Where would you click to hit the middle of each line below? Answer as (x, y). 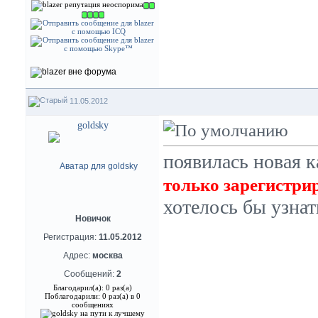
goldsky (93, 125)
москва (107, 256)
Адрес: (77, 256)
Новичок (93, 219)
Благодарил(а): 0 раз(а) (93, 287)
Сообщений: (90, 274)
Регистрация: (71, 237)
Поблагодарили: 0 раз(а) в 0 (93, 296)
